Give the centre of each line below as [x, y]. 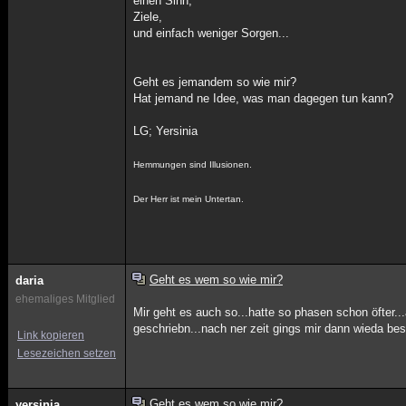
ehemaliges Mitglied [65, 299]
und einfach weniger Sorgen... [212, 33]
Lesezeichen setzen [67, 353]
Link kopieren [51, 335]
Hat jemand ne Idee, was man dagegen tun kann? [264, 98]
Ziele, [148, 17]
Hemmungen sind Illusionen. [193, 164]
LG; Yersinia [166, 131]
